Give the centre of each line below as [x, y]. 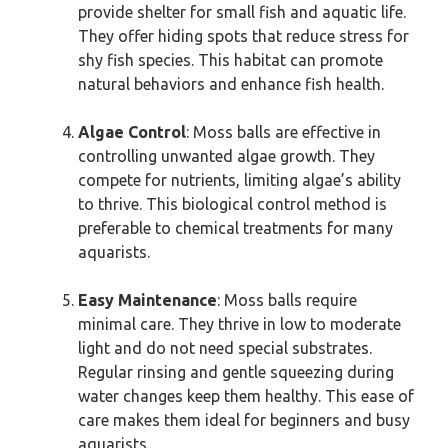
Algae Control [132, 132]
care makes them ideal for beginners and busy [244, 420]
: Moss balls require [287, 300]
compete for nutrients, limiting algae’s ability [239, 180]
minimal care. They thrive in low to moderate [239, 324]
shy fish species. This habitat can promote [230, 60]
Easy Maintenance [147, 300]
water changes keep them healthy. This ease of [246, 396]
